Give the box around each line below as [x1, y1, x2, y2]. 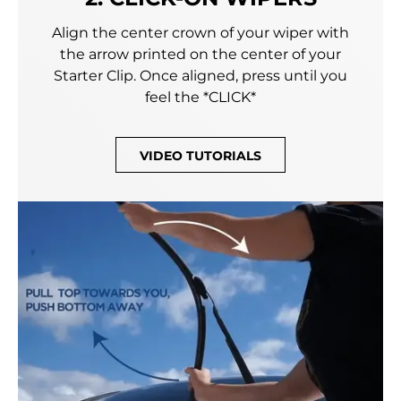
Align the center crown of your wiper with [52, 24, 349, 42]
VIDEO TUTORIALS [140, 148, 261, 165]
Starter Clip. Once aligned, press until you [54, 67, 347, 85]
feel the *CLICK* [145, 89, 256, 107]
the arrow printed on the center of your [60, 46, 341, 64]
